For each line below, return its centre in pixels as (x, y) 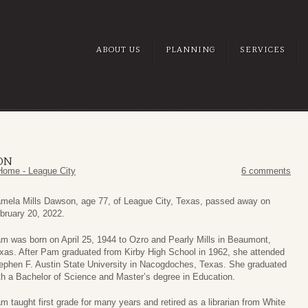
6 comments (266, 171)
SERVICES (263, 49)
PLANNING (190, 49)
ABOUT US (119, 49)
